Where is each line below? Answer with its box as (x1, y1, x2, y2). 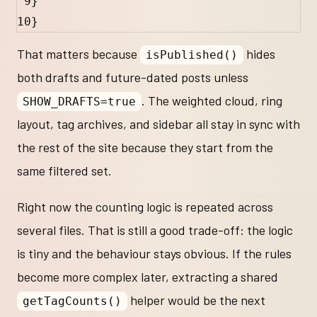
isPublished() (145, 48, 238, 62)
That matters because (17, 46, 140, 62)
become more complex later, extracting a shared (17, 269, 278, 285)
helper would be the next (127, 292, 265, 309)
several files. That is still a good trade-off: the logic (17, 222, 293, 238)
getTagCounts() (22, 294, 122, 309)
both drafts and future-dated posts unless (17, 69, 248, 86)
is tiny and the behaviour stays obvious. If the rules (17, 246, 292, 262)
